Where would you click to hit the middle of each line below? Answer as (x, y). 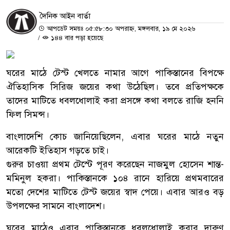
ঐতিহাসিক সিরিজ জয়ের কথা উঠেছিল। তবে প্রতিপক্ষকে (115, 87)
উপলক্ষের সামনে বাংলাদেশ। (56, 206)
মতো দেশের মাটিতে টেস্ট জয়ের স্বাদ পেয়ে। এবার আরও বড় (115, 192)
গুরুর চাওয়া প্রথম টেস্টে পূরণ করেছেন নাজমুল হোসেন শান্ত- (115, 164)
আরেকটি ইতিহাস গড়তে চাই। (57, 150)
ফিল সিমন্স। (28, 114)
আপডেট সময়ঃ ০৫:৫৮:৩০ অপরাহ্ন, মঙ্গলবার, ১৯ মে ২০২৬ (120, 28)
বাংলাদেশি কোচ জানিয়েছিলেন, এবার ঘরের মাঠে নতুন (115, 136)
